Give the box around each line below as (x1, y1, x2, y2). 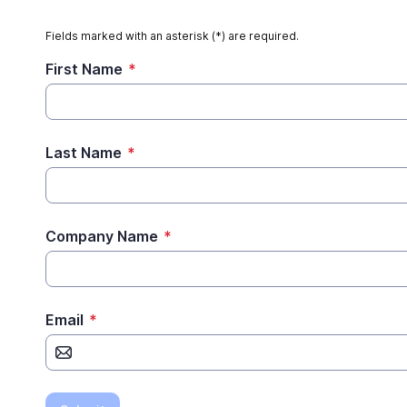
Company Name (45, 227, 158, 245)
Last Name (45, 144, 122, 162)
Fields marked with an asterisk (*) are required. (45, 29, 299, 43)
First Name (45, 60, 123, 78)
